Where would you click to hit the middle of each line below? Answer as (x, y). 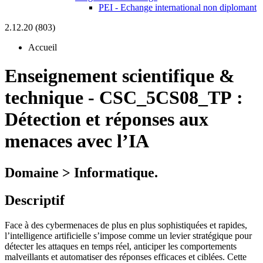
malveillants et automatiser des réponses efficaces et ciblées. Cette (126, 257)
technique (44, 98)
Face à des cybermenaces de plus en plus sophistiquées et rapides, (126, 225)
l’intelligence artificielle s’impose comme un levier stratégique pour (128, 235)
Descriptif (35, 200)
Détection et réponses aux (107, 119)
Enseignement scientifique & (120, 76)
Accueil (43, 47)
